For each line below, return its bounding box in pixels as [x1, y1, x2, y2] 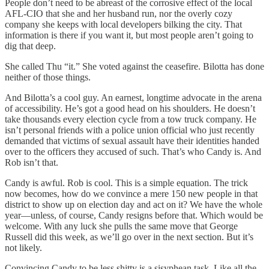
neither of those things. [5, 72, 91, 83]
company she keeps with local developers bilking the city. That [5, 19, 242, 30]
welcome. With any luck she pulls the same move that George [5, 221, 238, 232]
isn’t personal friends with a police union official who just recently [5, 125, 255, 136]
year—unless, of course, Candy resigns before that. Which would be [5, 210, 263, 221]
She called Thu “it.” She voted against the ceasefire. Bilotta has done [5, 61, 264, 72]
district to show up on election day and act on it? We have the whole [5, 199, 262, 210]
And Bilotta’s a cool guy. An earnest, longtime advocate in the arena [5, 92, 262, 103]
